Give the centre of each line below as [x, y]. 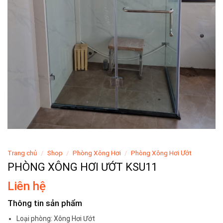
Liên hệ [27, 186]
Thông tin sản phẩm [45, 203]
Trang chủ [22, 153]
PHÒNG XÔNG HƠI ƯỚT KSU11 [82, 167]
